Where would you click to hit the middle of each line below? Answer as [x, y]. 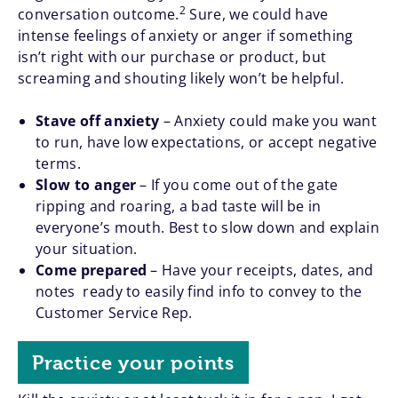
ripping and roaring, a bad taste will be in [179, 207]
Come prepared [93, 271]
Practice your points [133, 363]
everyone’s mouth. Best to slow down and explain [208, 228]
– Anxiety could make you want [270, 121]
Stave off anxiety [99, 121]
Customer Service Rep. [114, 313]
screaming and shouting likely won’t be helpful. [181, 79]
